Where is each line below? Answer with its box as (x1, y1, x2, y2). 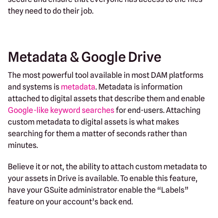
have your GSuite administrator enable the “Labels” (8, 185, 188, 195)
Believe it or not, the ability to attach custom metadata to (8, 162, 207, 171)
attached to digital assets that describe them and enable (8, 93, 205, 103)
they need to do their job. (8, 6, 93, 16)
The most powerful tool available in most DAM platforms (8, 70, 203, 80)
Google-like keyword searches (8, 105, 114, 115)
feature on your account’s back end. (8, 197, 133, 206)
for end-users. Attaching (114, 105, 200, 115)
